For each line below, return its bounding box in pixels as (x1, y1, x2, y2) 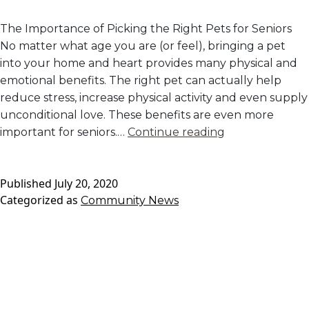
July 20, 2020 (54, 176, 118, 192)
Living (224, 246, 256, 259)
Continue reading (128, 126, 225, 139)
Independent (224, 228, 299, 242)
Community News (81, 194, 179, 208)
